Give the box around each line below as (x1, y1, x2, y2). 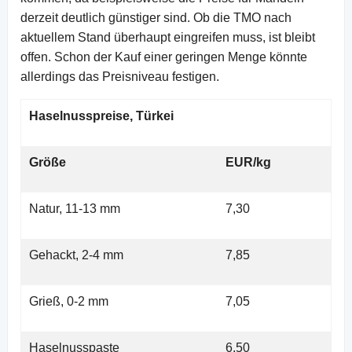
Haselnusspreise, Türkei (29, 108, 174, 123)
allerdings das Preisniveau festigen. (20, 69, 222, 83)
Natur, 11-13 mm (29, 201, 123, 215)
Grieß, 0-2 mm (29, 294, 112, 308)
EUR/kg (225, 155, 271, 169)
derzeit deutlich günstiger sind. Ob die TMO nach (20, 10, 291, 24)
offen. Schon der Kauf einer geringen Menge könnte (20, 49, 307, 64)
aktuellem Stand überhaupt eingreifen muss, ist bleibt (20, 30, 315, 44)
